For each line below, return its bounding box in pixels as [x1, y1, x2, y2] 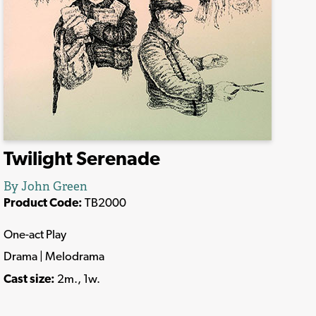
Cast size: [4, 271, 57, 286]
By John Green [4, 178, 87, 195]
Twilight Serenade [4, 147, 160, 170]
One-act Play [4, 226, 66, 241]
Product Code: [4, 195, 83, 210]
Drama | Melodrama [4, 249, 104, 264]
